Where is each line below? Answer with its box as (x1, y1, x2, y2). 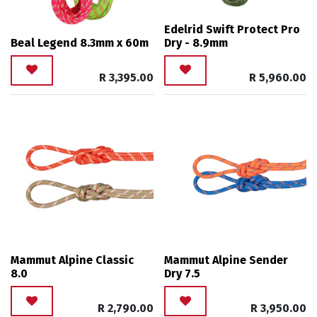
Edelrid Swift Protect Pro (163, 22, 300, 36)
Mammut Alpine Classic (11, 253, 134, 267)
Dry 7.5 (163, 267, 200, 281)
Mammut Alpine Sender (163, 253, 288, 267)
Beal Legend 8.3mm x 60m (11, 35, 149, 50)
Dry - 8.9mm (163, 35, 228, 50)
